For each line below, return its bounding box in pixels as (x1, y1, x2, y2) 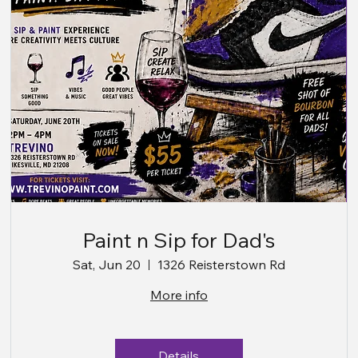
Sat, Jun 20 (72, 257, 141, 273)
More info (149, 287, 208, 304)
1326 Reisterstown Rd (157, 257, 285, 273)
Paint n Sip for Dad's (82, 227, 276, 254)
